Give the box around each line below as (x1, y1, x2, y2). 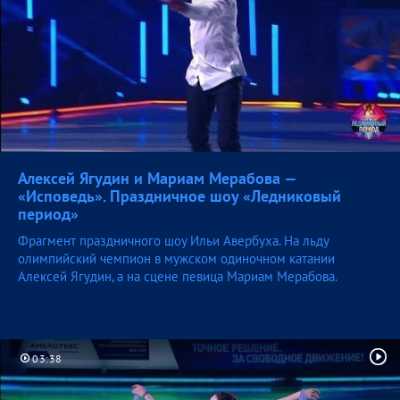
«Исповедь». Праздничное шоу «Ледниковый (18, 186, 341, 207)
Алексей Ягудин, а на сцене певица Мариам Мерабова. (18, 268, 337, 286)
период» (18, 204, 79, 225)
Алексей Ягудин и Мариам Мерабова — (18, 168, 296, 189)
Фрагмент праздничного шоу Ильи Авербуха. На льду (18, 232, 329, 250)
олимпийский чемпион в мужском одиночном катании (18, 250, 335, 268)
